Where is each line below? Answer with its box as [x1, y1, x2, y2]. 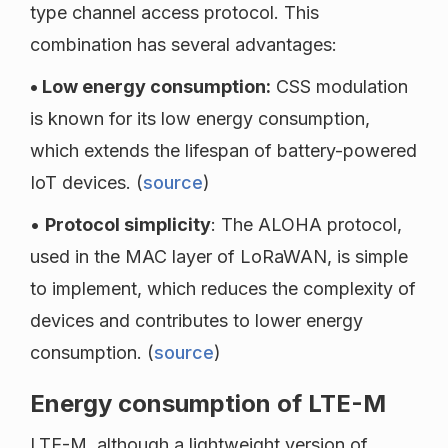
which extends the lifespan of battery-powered [30, 140, 417, 162]
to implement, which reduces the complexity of [30, 278, 416, 300]
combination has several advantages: [30, 34, 337, 56]
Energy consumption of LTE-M [30, 389, 386, 419]
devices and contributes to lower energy [30, 310, 363, 332]
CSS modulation [271, 76, 408, 98]
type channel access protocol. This [30, 2, 319, 24]
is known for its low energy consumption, [30, 108, 370, 130]
